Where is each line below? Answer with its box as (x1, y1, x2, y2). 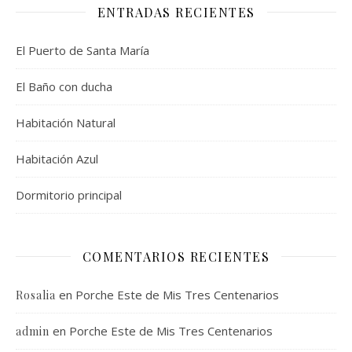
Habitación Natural (16, 114, 115, 130)
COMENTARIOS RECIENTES (82, 247, 270, 265)
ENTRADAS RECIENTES (97, 3, 255, 20)
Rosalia (16, 287, 56, 302)
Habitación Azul (16, 150, 98, 167)
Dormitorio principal (16, 186, 122, 203)
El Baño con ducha (16, 78, 112, 94)
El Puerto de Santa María (16, 42, 149, 58)
